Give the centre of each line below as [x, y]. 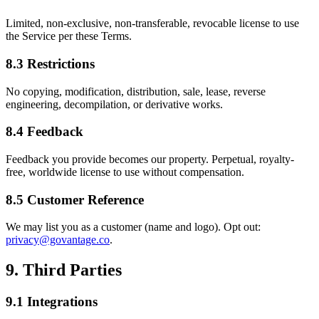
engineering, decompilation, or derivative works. [114, 104]
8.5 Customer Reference [75, 199]
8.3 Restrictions [50, 63]
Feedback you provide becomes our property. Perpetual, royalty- [150, 159]
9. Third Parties [64, 270]
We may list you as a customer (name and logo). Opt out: [133, 227]
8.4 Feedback [45, 132]
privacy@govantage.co [58, 240]
